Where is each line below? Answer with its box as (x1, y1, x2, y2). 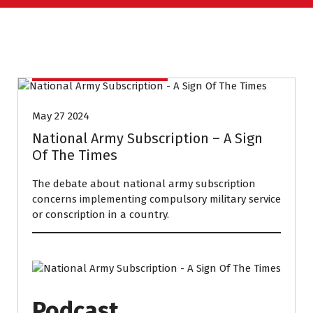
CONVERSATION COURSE (47, 63, 153, 75)
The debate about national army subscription (32, 177, 256, 190)
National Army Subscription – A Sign (32, 130, 263, 147)
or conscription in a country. (32, 208, 169, 221)
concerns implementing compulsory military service (32, 193, 281, 205)
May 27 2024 (32, 110, 89, 122)
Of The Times (32, 147, 117, 163)
